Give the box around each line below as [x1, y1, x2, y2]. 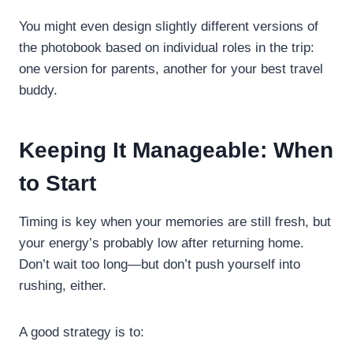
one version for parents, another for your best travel [19, 61, 323, 76]
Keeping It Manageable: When [19, 137, 333, 162]
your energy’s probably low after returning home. [19, 235, 304, 251]
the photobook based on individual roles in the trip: [19, 39, 314, 55]
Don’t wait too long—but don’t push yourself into [19, 256, 300, 272]
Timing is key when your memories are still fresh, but [19, 214, 331, 229]
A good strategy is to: [19, 324, 144, 340]
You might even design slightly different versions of [19, 18, 318, 34]
